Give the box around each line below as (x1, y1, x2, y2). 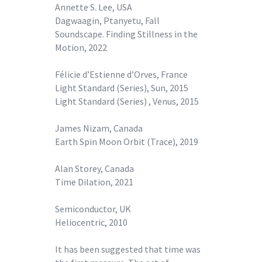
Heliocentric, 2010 (55, 216, 127, 228)
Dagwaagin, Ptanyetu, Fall (55, 14, 160, 26)
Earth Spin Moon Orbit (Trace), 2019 (55, 135, 198, 147)
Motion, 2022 (55, 41, 107, 53)
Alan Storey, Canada (55, 162, 134, 174)
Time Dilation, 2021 (55, 175, 133, 188)
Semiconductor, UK (55, 202, 131, 215)
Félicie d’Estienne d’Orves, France (55, 68, 188, 80)
